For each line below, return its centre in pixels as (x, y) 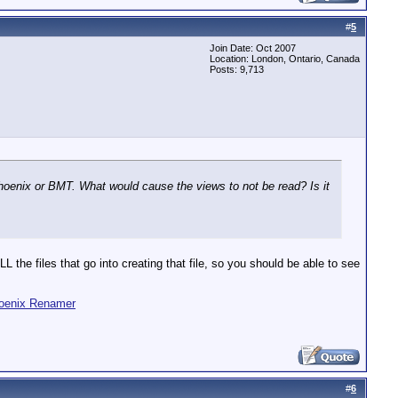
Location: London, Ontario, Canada (285, 59)
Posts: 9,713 (237, 69)
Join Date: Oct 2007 (253, 48)
